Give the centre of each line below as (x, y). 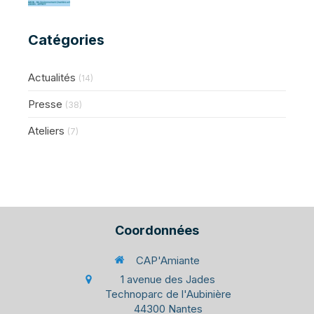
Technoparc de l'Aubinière (168, 294)
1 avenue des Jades (168, 280)
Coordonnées (157, 230)
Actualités (52, 77)
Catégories (66, 40)
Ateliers (46, 130)
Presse (45, 104)
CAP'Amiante (168, 260)
